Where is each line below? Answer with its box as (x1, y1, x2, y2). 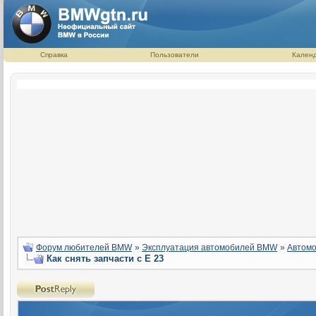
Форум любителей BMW (36, 242, 132, 253)
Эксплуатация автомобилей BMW (142, 242, 277, 253)
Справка (40, 51, 68, 59)
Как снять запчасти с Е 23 (47, 253, 164, 264)
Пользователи (150, 51, 199, 59)
